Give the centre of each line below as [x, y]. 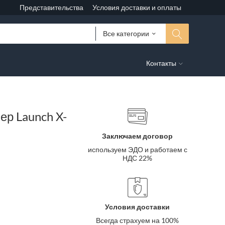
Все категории [126, 33]
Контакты [161, 63]
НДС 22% [138, 158]
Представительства [51, 7]
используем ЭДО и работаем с [137, 149]
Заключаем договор [138, 136]
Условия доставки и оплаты [137, 7]
